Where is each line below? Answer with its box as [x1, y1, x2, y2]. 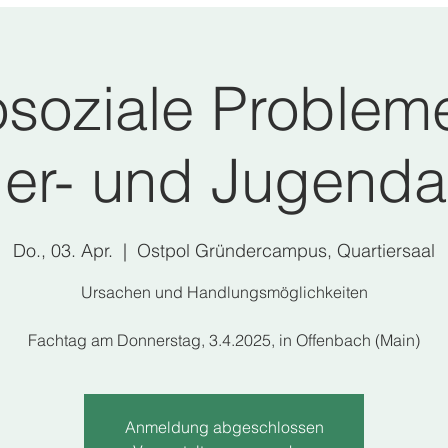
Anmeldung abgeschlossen [124, 417, 324, 437]
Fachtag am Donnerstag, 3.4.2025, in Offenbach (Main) [28, 330, 420, 350]
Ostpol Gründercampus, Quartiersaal [137, 239, 435, 262]
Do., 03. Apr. [13, 239, 113, 262]
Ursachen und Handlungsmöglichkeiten [80, 282, 368, 302]
